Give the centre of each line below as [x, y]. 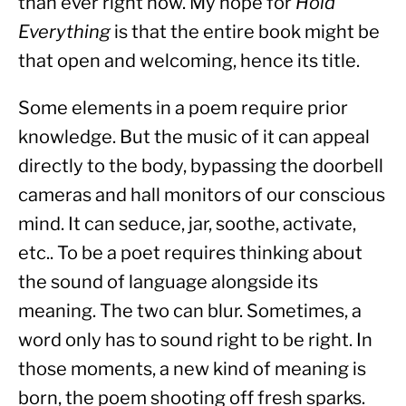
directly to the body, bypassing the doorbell [201, 166]
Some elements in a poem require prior [183, 108]
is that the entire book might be [245, 32]
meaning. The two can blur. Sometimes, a [190, 311]
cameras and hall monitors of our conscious [202, 195]
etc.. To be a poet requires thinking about [190, 253]
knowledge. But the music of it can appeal [194, 137]
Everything [64, 32]
